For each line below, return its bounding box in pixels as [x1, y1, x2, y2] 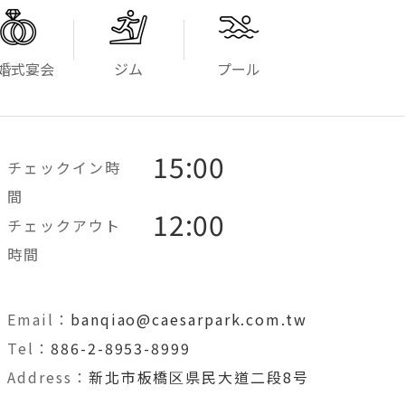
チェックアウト [7, 214, 121, 236]
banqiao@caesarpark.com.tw [70, 308, 307, 330]
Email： [7, 308, 71, 330]
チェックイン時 [7, 156, 121, 178]
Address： [7, 366, 89, 388]
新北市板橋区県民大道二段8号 [88, 366, 309, 388]
